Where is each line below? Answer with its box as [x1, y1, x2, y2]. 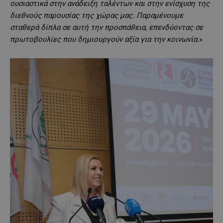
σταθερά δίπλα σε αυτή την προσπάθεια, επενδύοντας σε [10, 22, 203, 32]
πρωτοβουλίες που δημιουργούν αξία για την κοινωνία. [10, 34, 199, 44]
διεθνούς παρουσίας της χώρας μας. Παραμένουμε [10, 10, 183, 20]
